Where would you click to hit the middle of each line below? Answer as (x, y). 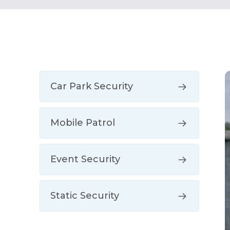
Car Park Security (92, 86)
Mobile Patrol (83, 123)
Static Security (85, 196)
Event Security (85, 159)
